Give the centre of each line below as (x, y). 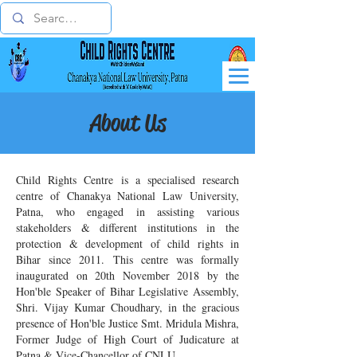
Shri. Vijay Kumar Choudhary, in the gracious (127, 307)
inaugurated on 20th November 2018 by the (127, 275)
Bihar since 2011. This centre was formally (127, 259)
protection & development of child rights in (127, 243)
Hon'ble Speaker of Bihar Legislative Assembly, (127, 291)
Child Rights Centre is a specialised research (127, 180)
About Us (127, 123)
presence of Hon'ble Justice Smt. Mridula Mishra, (127, 323)
